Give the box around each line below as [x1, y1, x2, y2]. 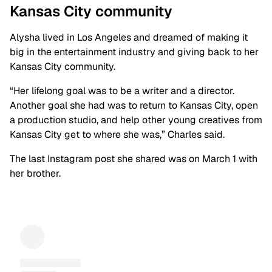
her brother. [10, 167, 61, 180]
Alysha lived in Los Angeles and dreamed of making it [10, 31, 248, 44]
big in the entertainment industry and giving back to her [10, 46, 259, 59]
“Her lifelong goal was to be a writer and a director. [10, 84, 234, 98]
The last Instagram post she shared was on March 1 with [10, 152, 257, 166]
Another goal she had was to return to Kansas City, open [10, 99, 258, 112]
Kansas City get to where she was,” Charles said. [10, 128, 225, 141]
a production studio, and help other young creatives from [10, 114, 262, 127]
